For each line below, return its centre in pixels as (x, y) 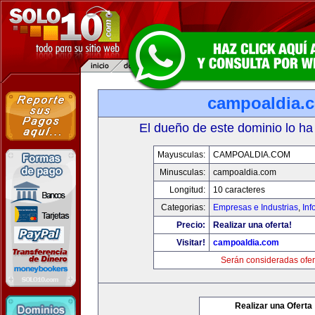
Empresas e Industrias (255, 207)
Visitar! (191, 243)
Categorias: (183, 207)
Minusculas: (182, 172)
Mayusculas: (181, 155)
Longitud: (187, 190)
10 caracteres (239, 190)
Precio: (191, 225)
